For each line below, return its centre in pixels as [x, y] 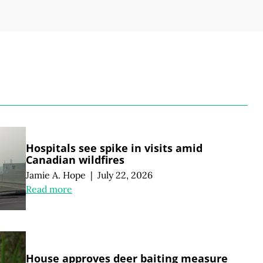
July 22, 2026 [125, 175]
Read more [49, 189]
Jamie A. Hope [56, 175]
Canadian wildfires [75, 159]
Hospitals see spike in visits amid [114, 148]
